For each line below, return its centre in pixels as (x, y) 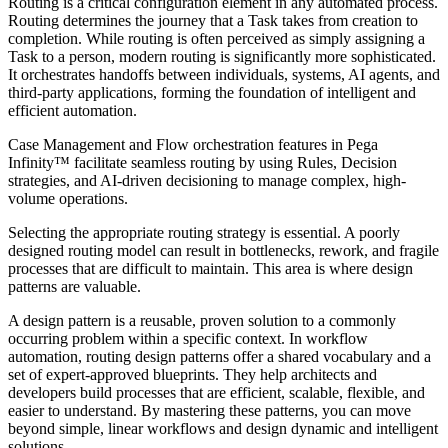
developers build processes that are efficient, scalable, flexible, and (216, 392)
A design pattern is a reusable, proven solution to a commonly (202, 320)
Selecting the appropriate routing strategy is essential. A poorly (204, 232)
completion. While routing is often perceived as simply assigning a (216, 38)
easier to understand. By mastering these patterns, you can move (209, 410)
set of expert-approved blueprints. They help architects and (192, 374)
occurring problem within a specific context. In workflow (188, 338)
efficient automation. (72, 110)
